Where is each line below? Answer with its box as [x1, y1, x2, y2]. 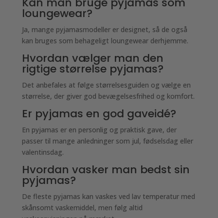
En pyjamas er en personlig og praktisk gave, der [21, 125, 177, 134]
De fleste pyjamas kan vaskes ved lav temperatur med [21, 192, 195, 201]
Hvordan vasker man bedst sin [21, 162, 190, 177]
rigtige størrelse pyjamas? [21, 61, 163, 76]
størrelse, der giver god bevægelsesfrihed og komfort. [21, 91, 195, 101]
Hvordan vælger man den [21, 51, 163, 66]
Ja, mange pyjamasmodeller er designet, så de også [21, 25, 187, 34]
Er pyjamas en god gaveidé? [21, 106, 176, 121]
